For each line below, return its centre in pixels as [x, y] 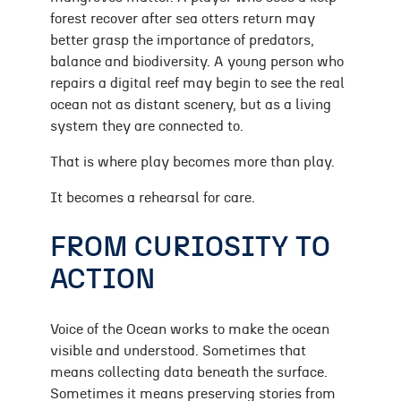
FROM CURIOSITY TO [190, 247]
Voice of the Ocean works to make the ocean [190, 330]
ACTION [103, 279]
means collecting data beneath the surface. [189, 373]
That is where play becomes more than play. [192, 162]
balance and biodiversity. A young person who [197, 62]
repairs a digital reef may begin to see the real [197, 84]
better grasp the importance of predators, [182, 41]
